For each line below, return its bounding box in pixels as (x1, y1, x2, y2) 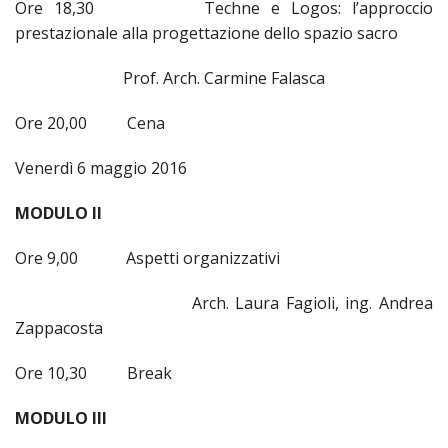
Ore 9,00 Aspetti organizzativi (15, 247, 280, 270)
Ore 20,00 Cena (15, 112, 165, 135)
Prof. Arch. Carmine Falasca (15, 67, 325, 90)
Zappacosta (15, 317, 103, 340)
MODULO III (15, 407, 107, 430)
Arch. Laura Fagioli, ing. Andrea (15, 292, 433, 315)
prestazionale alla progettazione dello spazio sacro (15, 22, 398, 45)
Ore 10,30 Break (15, 362, 172, 385)
